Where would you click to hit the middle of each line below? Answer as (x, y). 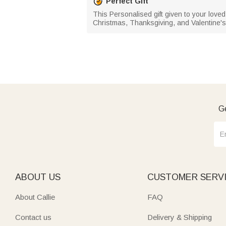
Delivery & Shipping (180, 217)
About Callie (35, 197)
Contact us (33, 217)
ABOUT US (38, 177)
